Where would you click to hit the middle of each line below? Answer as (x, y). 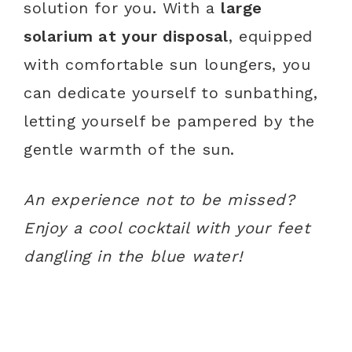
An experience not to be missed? (159, 200)
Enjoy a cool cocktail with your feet (167, 228)
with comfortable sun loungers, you (167, 65)
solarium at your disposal (126, 37)
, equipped (271, 37)
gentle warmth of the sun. (130, 150)
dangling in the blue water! (133, 257)
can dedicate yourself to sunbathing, (171, 93)
